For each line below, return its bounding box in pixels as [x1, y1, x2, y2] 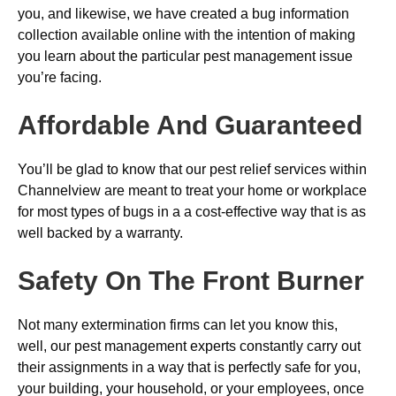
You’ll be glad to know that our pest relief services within [18, 162, 367, 177]
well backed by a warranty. [18, 225, 183, 240]
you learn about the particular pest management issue [18, 49, 353, 64]
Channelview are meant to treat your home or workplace [18, 183, 367, 198]
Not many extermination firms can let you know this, [18, 317, 338, 332]
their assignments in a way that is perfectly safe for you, [18, 360, 361, 375]
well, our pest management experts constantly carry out [18, 339, 361, 354]
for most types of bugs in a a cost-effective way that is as [18, 204, 366, 219]
